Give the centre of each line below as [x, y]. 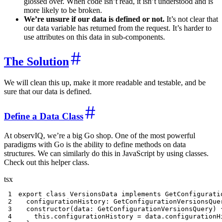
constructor [48, 209]
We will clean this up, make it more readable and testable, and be [105, 83]
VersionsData [94, 194]
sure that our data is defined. [48, 92]
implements [141, 194]
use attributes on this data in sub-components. [94, 37]
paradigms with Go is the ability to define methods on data [95, 144]
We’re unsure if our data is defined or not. [94, 19]
